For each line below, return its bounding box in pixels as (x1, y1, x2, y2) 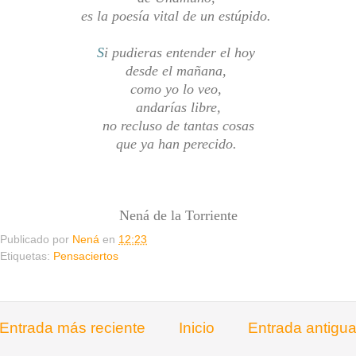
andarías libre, (135, 99, 221, 115)
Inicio (179, 319, 215, 336)
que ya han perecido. (115, 136, 241, 152)
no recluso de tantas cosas (102, 118, 254, 133)
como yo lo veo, (130, 81, 226, 97)
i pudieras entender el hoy (104, 44, 259, 60)
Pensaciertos (53, 250, 118, 262)
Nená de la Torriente (118, 207, 238, 223)
